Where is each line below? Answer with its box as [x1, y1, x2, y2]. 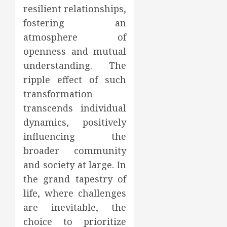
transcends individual [23, 102, 127, 114]
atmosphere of [23, 31, 127, 43]
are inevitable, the [23, 201, 127, 213]
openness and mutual [23, 45, 127, 57]
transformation [23, 88, 93, 100]
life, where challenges [23, 187, 127, 199]
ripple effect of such [23, 73, 127, 86]
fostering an [23, 17, 127, 29]
